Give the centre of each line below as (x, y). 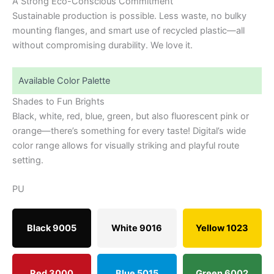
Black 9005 (52, 228)
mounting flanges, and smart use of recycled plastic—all (128, 31)
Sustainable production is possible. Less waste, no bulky (129, 16)
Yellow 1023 (222, 228)
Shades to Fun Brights (58, 101)
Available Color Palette (64, 80)
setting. (28, 160)
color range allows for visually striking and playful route (126, 145)
